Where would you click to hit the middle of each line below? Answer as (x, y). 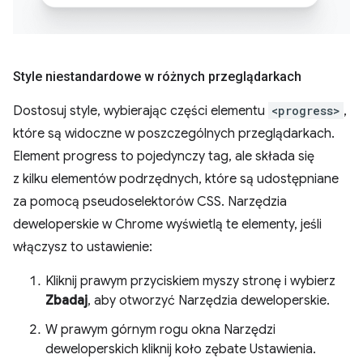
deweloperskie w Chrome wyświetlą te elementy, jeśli (167, 224)
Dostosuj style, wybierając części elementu (141, 111)
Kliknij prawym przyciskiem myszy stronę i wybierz (190, 281)
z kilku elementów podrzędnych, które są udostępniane (176, 179)
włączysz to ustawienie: (83, 247)
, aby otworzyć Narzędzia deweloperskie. (209, 300)
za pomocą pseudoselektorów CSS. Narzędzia (150, 201)
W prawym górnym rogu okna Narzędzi (160, 329)
